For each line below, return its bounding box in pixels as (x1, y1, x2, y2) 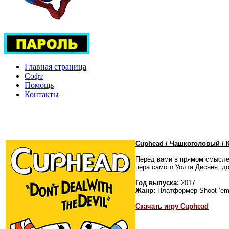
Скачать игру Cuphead (135, 202, 209, 210)
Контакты (25, 89, 59, 99)
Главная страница (25, 62, 86, 71)
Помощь (25, 80, 54, 89)
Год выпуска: (135, 178, 179, 187)
